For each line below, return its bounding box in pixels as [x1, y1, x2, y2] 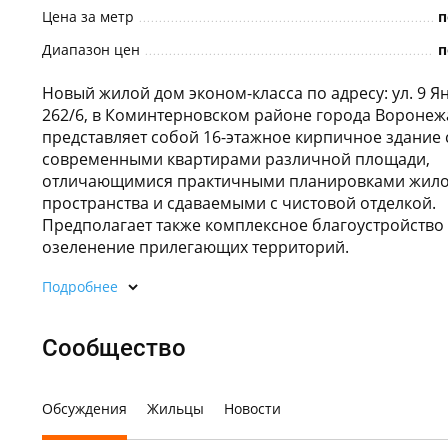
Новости [224, 399, 281, 418]
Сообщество [42, 334, 186, 362]
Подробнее [42, 277, 118, 296]
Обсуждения [42, 399, 127, 418]
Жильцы [147, 399, 204, 418]
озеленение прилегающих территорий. [42, 236, 349, 258]
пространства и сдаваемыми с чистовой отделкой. [42, 192, 436, 214]
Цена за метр [42, 7, 134, 26]
